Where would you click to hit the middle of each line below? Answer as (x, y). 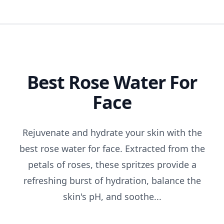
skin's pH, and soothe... (112, 197)
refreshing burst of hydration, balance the (112, 181)
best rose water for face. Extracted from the (112, 149)
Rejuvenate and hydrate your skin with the (112, 133)
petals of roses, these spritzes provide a (112, 165)
